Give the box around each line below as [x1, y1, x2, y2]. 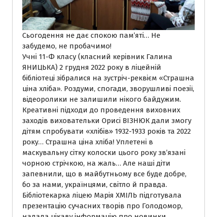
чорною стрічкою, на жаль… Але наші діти [22, 158, 170, 168]
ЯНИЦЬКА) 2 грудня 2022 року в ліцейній [22, 62, 161, 72]
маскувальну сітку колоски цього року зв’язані [22, 148, 186, 157]
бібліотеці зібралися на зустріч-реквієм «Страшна [22, 73, 194, 82]
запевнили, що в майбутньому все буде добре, [22, 169, 186, 178]
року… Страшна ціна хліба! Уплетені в [22, 137, 153, 146]
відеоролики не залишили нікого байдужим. [22, 94, 181, 104]
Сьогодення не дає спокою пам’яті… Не [22, 31, 160, 40]
